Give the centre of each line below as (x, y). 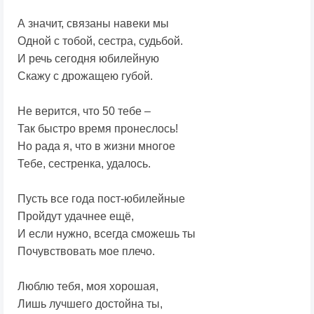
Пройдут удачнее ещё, (76, 217)
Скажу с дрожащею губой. (85, 76)
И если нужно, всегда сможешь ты (107, 234)
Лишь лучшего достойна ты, (90, 304)
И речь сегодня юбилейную (88, 59)
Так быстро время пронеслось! (98, 129)
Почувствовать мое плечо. (86, 252)
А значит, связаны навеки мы (93, 24)
